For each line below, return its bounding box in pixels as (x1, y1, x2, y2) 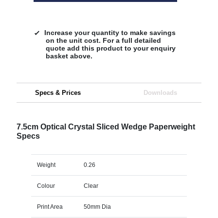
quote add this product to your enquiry (45, 44, 176, 52)
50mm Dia (83, 203, 111, 210)
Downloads (143, 89, 177, 96)
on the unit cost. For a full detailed (45, 36, 161, 44)
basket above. (45, 52, 92, 60)
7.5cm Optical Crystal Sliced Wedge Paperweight (16, 122, 195, 131)
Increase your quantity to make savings (44, 28, 176, 36)
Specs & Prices (35, 89, 81, 96)
